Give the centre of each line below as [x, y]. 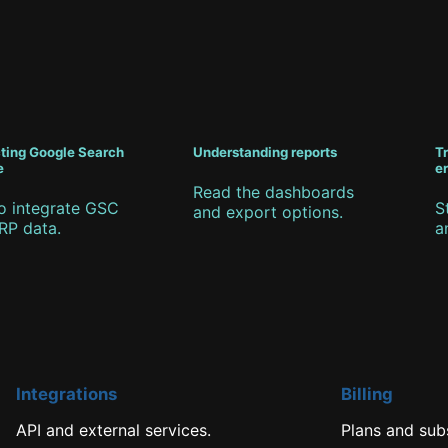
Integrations [66, 394]
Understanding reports [265, 152]
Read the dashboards [273, 192]
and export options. [268, 212]
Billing [366, 394]
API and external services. [113, 430]
